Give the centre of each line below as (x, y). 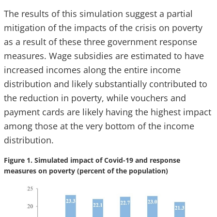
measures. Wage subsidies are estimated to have (104, 55)
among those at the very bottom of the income (99, 126)
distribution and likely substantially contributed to (106, 84)
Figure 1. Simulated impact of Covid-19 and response (92, 160)
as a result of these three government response (101, 41)
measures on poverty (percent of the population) (86, 170)
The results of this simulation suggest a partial (98, 13)
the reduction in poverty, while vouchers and (95, 98)
